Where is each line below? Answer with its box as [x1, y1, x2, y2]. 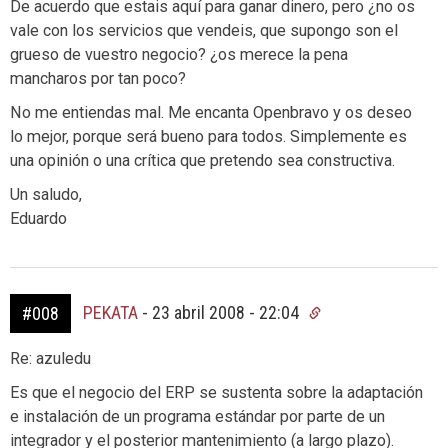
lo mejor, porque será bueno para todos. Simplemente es [10, 127, 407, 146]
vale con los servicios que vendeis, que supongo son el [10, 21, 398, 40]
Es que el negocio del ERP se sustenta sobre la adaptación [10, 383, 423, 402]
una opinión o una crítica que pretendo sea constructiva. [10, 151, 395, 170]
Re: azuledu [10, 349, 91, 368]
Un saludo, [10, 185, 82, 204]
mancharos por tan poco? [10, 69, 186, 88]
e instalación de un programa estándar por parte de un [10, 407, 385, 426]
